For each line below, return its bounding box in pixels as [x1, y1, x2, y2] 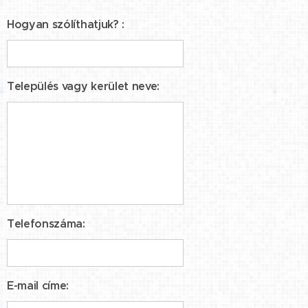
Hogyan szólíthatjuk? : [7, 16, 124, 32]
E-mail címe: [7, 278, 69, 293]
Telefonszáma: [7, 216, 85, 231]
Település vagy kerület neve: [7, 78, 160, 93]
